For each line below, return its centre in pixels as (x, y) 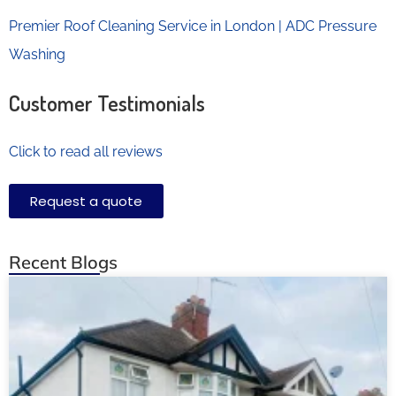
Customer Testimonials (107, 103)
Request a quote (86, 201)
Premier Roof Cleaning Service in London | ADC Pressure (193, 26)
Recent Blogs (63, 262)
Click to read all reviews (86, 151)
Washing (37, 54)
